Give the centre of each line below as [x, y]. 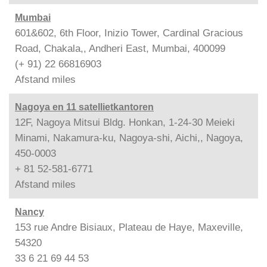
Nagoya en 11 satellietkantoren [84, 107]
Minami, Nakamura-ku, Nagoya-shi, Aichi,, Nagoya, [129, 138]
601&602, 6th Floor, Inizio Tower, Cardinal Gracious [129, 33]
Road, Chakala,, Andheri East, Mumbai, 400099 [120, 48]
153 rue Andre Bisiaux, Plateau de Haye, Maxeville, [129, 227]
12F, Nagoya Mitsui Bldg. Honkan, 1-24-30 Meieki [125, 122]
